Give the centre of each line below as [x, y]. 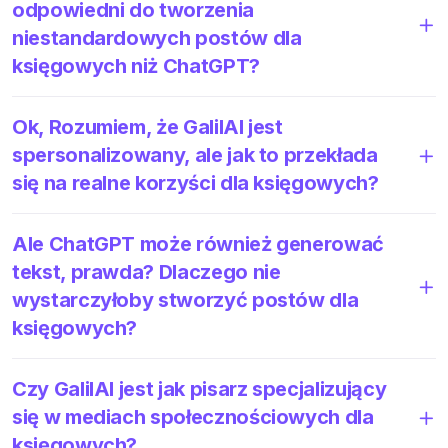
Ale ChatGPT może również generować [198, 243]
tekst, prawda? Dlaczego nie [146, 271]
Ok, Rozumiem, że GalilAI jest [147, 126]
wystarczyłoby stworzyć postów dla [185, 299]
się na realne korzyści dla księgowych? [195, 182]
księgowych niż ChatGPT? [136, 65]
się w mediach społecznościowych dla [193, 416]
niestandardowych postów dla [157, 37]
